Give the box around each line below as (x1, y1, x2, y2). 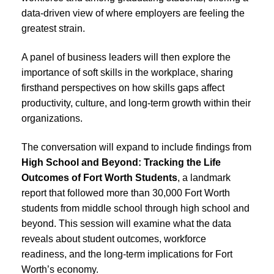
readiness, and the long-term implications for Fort (21, 248, 232, 259)
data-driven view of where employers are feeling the (21, 7, 245, 18)
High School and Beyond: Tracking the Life (21, 157, 221, 168)
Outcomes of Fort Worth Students (21, 172, 177, 183)
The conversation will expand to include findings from (21, 141, 251, 152)
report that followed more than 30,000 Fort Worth (21, 187, 230, 198)
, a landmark (177, 172, 231, 183)
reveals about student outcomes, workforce (21, 233, 206, 244)
